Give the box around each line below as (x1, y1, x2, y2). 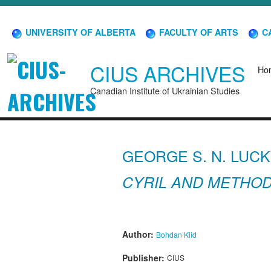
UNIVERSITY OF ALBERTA (23, 25, 135, 38)
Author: (122, 227, 156, 240)
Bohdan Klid (156, 229, 197, 240)
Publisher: (122, 251, 167, 264)
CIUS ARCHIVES (90, 59, 245, 89)
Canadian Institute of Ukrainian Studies (90, 84, 240, 97)
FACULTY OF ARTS (157, 25, 238, 38)
